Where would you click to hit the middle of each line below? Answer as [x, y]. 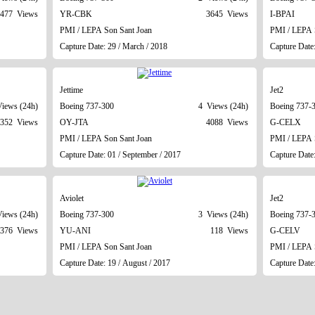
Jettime [71, 90]
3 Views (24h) [223, 214]
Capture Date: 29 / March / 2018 [113, 46]
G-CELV [285, 230]
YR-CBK [76, 14]
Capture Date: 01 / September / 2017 [120, 154]
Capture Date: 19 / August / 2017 [115, 263]
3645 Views [227, 14]
